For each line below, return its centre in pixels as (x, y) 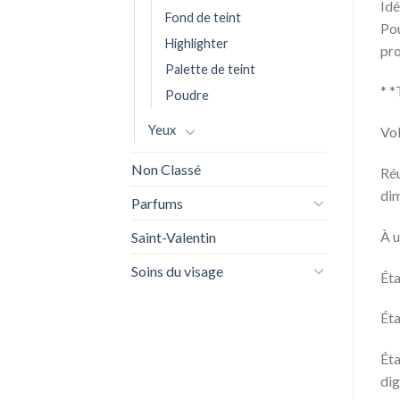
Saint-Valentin (174, 237)
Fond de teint (203, 17)
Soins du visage (177, 271)
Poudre (187, 95)
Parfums (157, 203)
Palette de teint (210, 69)
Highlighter (197, 43)
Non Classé (166, 169)
